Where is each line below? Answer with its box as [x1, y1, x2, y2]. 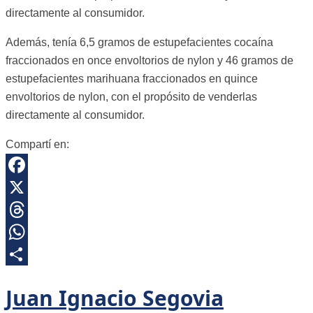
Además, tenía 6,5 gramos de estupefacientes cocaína [6, 36, 273, 48]
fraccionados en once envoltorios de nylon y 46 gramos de [6, 54, 293, 66]
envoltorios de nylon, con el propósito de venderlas [6, 91, 257, 103]
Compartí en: [6, 138, 69, 150]
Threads [6, 226, 47, 238]
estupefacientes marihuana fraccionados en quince [6, 73, 258, 85]
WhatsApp [6, 248, 57, 260]
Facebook [6, 181, 55, 193]
